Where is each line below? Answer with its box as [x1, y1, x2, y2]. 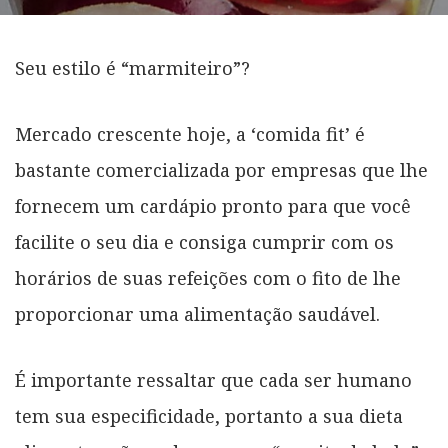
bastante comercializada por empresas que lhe [15, 158, 428, 182]
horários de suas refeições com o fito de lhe [15, 266, 401, 290]
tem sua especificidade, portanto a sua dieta [15, 404, 403, 428]
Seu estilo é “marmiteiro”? [15, 56, 250, 80]
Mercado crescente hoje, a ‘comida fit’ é [15, 122, 365, 146]
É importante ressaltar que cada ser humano [15, 368, 412, 392]
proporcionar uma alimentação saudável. [15, 302, 380, 326]
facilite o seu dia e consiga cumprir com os [15, 230, 394, 254]
